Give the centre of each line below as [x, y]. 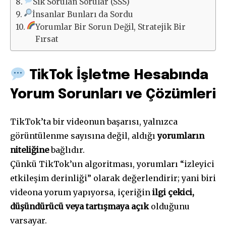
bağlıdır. [67, 150]
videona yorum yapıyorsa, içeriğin [81, 192]
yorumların [181, 136]
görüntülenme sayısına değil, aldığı [84, 136]
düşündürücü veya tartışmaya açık [79, 207]
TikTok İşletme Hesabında [117, 76]
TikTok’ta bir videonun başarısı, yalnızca [94, 122]
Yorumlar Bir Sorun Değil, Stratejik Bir [111, 27]
